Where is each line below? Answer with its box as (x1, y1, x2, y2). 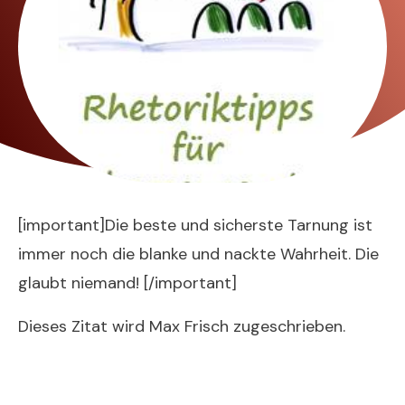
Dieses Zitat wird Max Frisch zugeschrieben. (18, 316, 345, 337)
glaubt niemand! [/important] (18, 272, 237, 294)
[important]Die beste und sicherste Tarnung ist (18, 214, 372, 236)
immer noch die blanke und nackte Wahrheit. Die (18, 243, 379, 265)
